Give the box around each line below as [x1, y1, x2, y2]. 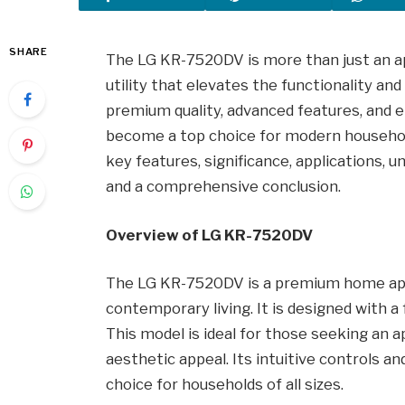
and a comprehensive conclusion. [106, 177, 342, 195]
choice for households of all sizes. [106, 375, 344, 394]
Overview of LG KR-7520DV [106, 225, 314, 244]
